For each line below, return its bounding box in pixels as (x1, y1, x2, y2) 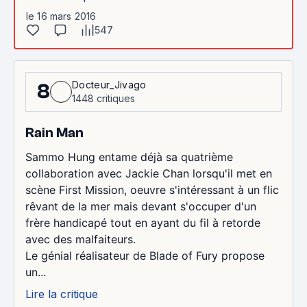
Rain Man (25, 124, 84, 140)
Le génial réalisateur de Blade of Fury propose (25, 248, 265, 262)
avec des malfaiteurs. (25, 232, 136, 246)
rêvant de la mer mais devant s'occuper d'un (25, 199, 256, 213)
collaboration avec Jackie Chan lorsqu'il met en (25, 166, 272, 180)
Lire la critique (25, 286, 98, 301)
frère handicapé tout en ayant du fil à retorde (25, 215, 260, 230)
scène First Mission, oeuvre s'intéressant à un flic (25, 182, 279, 197)
